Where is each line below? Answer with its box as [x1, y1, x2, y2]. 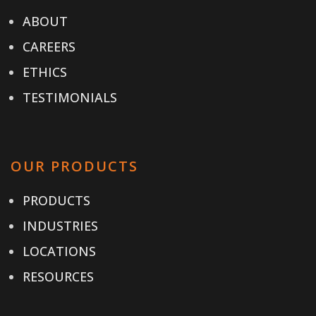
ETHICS [23, 63, 67, 80]
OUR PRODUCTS [11, 156, 138, 176]
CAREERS [23, 37, 75, 55]
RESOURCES [23, 267, 94, 285]
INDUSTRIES [23, 217, 98, 234]
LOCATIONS [23, 242, 96, 260]
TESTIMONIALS [23, 88, 117, 106]
